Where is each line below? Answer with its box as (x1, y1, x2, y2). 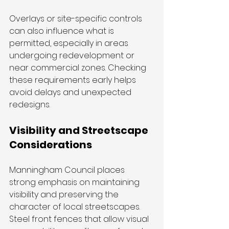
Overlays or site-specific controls (9, 13, 144, 25)
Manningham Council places (9, 164, 127, 176)
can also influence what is (9, 25, 116, 37)
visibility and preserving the (9, 189, 121, 201)
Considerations (9, 138, 92, 152)
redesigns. (9, 99, 50, 111)
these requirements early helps (9, 74, 138, 86)
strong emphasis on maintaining (9, 176, 142, 189)
